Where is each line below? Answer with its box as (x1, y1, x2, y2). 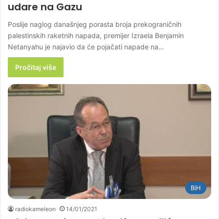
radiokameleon (15, 205, 56, 213)
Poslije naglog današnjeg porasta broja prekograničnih (8, 20, 181, 29)
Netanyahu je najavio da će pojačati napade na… (8, 43, 164, 51)
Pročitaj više (15, 63, 56, 72)
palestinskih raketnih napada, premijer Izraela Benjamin (8, 31, 184, 40)
